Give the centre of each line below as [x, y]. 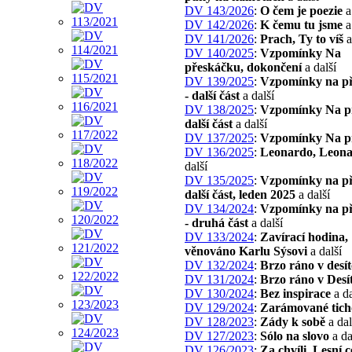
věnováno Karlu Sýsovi [246, 251]
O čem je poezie [301, 10]
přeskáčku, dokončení [243, 67]
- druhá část [216, 222]
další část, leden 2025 [240, 194]
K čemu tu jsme [301, 24]
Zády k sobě [293, 321]
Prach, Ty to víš [302, 38]
